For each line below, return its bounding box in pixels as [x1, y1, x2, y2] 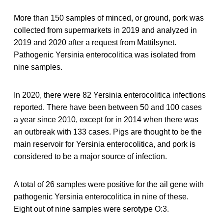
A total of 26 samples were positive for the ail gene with [14, 180, 204, 189]
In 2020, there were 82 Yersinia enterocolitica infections [14, 90, 206, 99]
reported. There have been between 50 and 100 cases [14, 103, 202, 111]
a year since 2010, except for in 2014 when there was [14, 115, 198, 124]
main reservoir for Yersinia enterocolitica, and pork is [14, 139, 195, 148]
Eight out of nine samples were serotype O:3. [14, 204, 169, 213]
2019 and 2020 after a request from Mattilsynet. [14, 38, 176, 47]
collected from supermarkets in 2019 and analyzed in [14, 26, 197, 34]
